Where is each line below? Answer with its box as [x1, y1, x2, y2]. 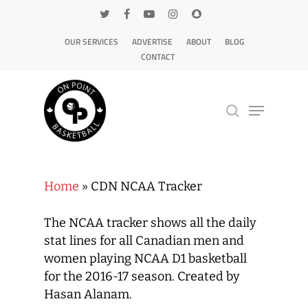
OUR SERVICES [64, 35, 118, 48]
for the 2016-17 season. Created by [44, 269, 241, 284]
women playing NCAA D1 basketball [44, 251, 247, 266]
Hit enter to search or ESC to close [60, 152, 228, 165]
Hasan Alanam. [44, 287, 133, 302]
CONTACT [140, 50, 175, 63]
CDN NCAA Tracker [91, 179, 202, 194]
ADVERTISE [131, 35, 173, 48]
